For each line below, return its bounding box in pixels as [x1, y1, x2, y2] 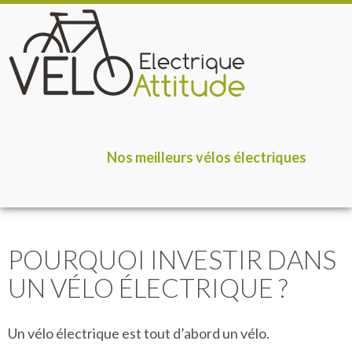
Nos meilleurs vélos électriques [107, 148, 306, 166]
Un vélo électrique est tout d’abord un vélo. [8, 324, 269, 342]
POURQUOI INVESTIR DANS [8, 244, 336, 275]
